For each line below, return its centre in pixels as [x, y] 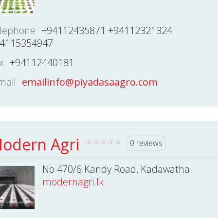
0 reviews [146, 143]
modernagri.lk [73, 182]
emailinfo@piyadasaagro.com [90, 82]
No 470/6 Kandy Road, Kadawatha [116, 169]
